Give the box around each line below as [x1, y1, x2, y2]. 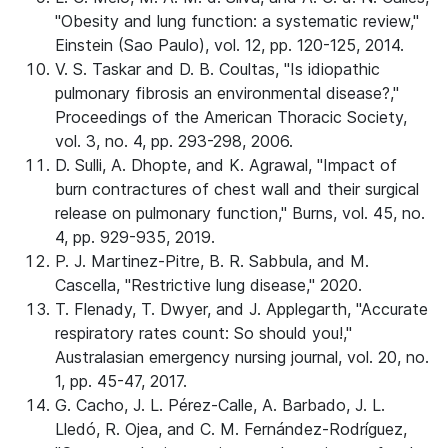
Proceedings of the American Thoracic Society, [55, 107, 407, 127]
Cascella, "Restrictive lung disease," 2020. [55, 275, 362, 295]
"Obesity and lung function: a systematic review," [55, 11, 419, 31]
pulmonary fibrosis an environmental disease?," [55, 83, 399, 103]
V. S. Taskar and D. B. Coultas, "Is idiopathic [55, 59, 380, 79]
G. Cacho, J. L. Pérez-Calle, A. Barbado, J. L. [55, 395, 385, 415]
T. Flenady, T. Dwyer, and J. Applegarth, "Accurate [55, 299, 428, 319]
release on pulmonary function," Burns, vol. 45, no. [55, 203, 425, 223]
